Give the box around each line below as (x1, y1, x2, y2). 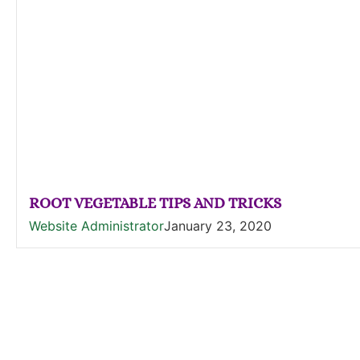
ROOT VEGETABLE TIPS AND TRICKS (29, 194, 281, 211)
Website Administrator (29, 218, 164, 234)
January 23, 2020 (164, 218, 272, 234)
